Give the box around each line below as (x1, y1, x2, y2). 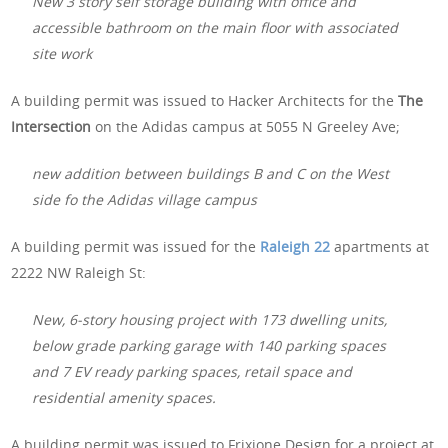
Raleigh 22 (260, 236, 331, 256)
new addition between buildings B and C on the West (32, 163, 390, 183)
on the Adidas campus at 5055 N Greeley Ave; (95, 116, 401, 136)
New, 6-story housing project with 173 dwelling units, (32, 309, 388, 329)
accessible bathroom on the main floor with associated (32, 17, 399, 37)
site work (32, 43, 93, 63)
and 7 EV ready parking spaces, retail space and (32, 361, 353, 381)
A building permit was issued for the (11, 236, 261, 256)
